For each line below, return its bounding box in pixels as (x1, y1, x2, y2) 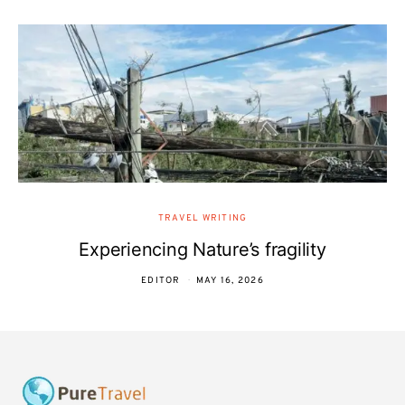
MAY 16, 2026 (195, 275, 264, 287)
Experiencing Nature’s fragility (79, 239, 326, 260)
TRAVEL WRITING (157, 212, 248, 224)
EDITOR (141, 275, 181, 287)
